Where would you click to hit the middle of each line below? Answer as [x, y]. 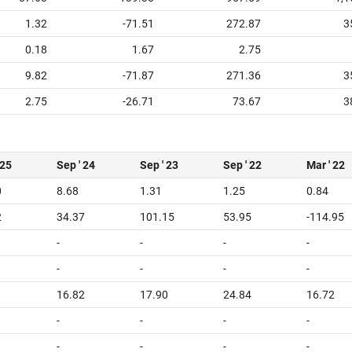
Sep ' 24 [76, 165]
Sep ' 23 [159, 165]
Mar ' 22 [326, 165]
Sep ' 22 [242, 165]
